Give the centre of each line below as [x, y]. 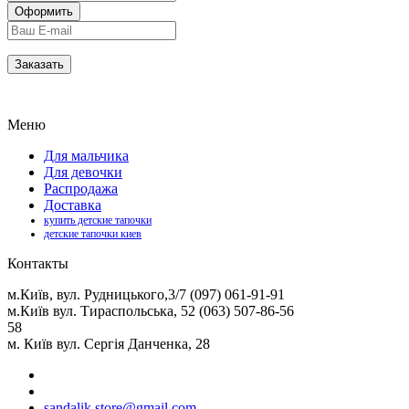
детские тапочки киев [93, 233]
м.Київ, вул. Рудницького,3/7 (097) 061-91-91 [146, 294]
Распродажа [81, 188]
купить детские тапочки [98, 220]
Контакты [38, 263]
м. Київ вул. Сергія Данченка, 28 [109, 343]
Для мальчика [86, 155]
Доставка [73, 204]
